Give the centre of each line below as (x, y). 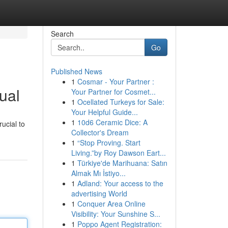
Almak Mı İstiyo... (98, 173)
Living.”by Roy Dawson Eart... (118, 153)
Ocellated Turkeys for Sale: (121, 102)
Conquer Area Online (111, 204)
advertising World (99, 193)
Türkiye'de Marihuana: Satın (122, 163)
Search (62, 34)
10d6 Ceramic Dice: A (112, 122)
